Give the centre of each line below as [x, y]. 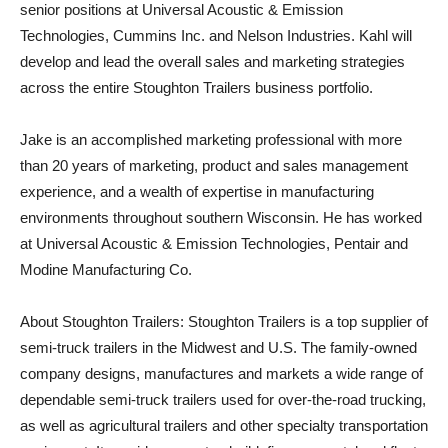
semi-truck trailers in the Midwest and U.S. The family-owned [218, 347]
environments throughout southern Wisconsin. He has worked [221, 217]
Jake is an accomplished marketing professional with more [211, 139]
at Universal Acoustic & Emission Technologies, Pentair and [214, 243]
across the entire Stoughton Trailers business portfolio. [196, 87]
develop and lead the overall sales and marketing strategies [212, 61]
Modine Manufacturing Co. [106, 269]
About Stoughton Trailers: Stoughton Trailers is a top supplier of [224, 321]
